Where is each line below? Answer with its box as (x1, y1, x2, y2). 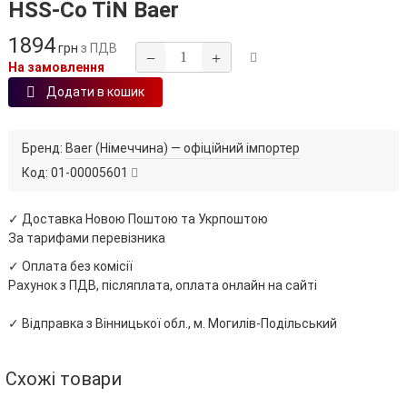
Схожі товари (5, 368, 122, 390)
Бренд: (22, 141, 63, 155)
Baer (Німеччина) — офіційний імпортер (65, 141, 300, 155)
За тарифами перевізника (8, 231, 165, 245)
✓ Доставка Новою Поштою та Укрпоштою (8, 212, 268, 226)
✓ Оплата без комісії (8, 259, 133, 273)
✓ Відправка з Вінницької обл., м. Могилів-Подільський (8, 316, 337, 331)
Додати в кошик (46, 84, 144, 99)
